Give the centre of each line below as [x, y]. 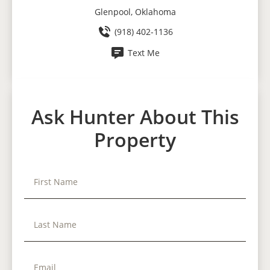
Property [135, 139]
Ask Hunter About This [135, 116]
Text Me [144, 53]
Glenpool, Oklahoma [135, 11]
